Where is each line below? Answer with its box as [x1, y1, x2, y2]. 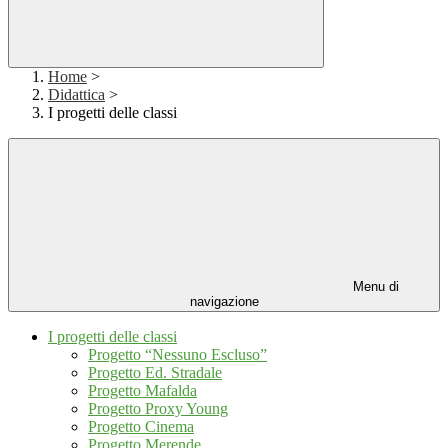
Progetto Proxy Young [88, 400, 228, 418]
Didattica [48, 86, 105, 104]
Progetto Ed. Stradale [88, 364, 222, 382]
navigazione [189, 294, 259, 310]
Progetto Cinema [88, 418, 194, 436]
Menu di [349, 279, 399, 295]
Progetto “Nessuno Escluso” [88, 346, 267, 364]
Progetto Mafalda [88, 382, 197, 400]
